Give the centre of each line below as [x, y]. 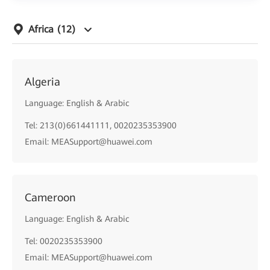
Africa [42, 29]
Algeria [42, 82]
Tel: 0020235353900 [64, 241]
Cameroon [50, 197]
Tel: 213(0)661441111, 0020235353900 [101, 125]
